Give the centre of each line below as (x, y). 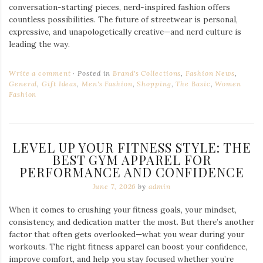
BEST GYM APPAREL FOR (131, 160)
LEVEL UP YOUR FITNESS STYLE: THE (131, 147)
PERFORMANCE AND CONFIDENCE (131, 172)
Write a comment (40, 73)
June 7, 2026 (114, 186)
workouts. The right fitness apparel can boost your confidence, (128, 247)
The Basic (193, 84)
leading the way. (39, 44)
